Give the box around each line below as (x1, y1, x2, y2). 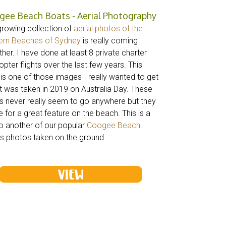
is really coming (80, 36, 138, 46)
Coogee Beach (86, 121, 140, 131)
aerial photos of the (73, 24, 143, 34)
